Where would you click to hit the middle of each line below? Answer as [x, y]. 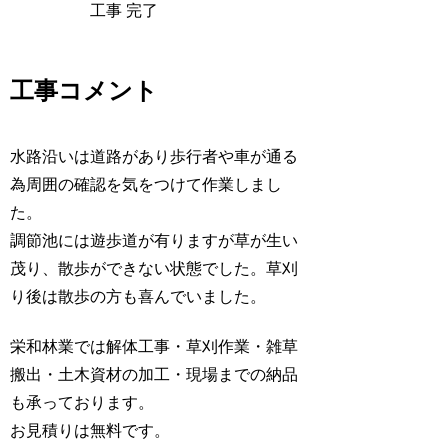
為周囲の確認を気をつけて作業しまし [146, 184]
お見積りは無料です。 [90, 431]
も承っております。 [82, 403]
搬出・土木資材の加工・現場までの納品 [154, 375]
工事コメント [84, 90]
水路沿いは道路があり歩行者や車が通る [154, 156]
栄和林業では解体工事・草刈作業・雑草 [154, 347]
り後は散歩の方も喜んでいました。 [138, 296]
